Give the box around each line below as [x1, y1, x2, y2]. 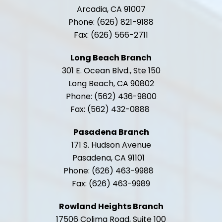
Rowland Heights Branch [58, 201, 164, 212]
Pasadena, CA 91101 [72, 152, 150, 164]
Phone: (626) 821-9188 [68, 16, 154, 28]
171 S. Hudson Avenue [71, 139, 151, 151]
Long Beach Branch [70, 52, 152, 63]
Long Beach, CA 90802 [68, 78, 154, 89]
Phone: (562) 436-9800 [65, 91, 157, 102]
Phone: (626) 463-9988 [63, 165, 159, 176]
